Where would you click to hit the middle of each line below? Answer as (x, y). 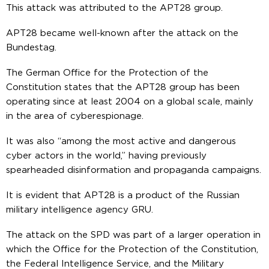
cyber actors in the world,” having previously (106, 156)
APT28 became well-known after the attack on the (122, 33)
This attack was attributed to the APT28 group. (114, 8)
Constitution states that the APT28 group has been (123, 87)
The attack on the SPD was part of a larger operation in (133, 235)
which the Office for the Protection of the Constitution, (132, 249)
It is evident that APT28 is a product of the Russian (123, 195)
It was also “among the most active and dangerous (121, 141)
